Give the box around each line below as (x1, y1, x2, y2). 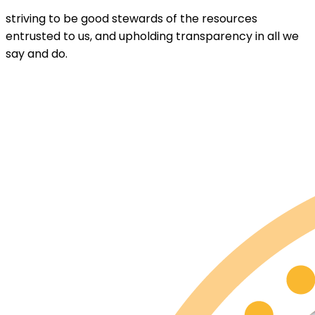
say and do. (6, 46, 67, 63)
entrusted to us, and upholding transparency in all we (6, 28, 299, 45)
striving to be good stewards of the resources (6, 11, 257, 27)
